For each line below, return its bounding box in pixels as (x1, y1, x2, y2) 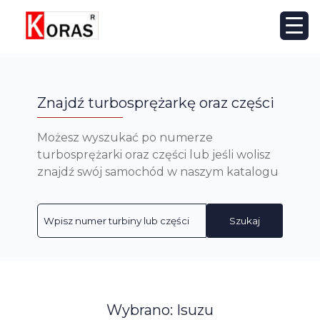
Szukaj (229, 215, 260, 227)
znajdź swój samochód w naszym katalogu (37, 165, 279, 179)
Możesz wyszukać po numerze (37, 131, 213, 145)
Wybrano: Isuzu (106, 301, 214, 319)
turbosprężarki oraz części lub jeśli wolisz (37, 148, 271, 162)
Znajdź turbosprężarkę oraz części (37, 94, 274, 111)
